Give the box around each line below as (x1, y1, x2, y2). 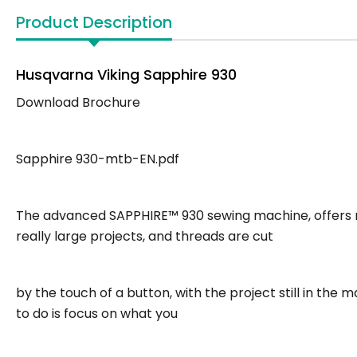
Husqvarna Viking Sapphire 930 (16, 65, 237, 84)
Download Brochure (16, 93, 140, 112)
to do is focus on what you (16, 304, 178, 323)
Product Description (16, 11, 172, 33)
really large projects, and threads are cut (16, 227, 273, 245)
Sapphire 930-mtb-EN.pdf (16, 150, 179, 168)
